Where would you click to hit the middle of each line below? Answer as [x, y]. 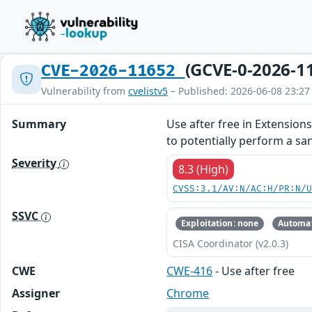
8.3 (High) [204, 169]
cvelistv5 [148, 91]
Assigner [36, 294]
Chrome [188, 294]
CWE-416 [190, 271]
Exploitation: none [220, 224]
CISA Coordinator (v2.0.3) [231, 244]
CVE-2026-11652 [113, 71]
